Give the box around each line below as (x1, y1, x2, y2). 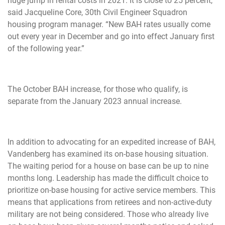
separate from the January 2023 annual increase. (8, 96, 182, 106)
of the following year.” (8, 44, 84, 54)
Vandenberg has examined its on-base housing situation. (8, 149, 208, 159)
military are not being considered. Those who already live (8, 209, 208, 219)
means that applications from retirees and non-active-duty (8, 197, 212, 207)
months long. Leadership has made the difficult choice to (8, 173, 208, 183)
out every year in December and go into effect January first (8, 32, 214, 42)
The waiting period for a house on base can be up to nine (8, 161, 208, 171)
